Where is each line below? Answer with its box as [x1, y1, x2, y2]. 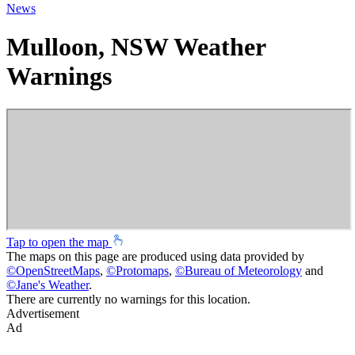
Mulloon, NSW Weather [6, 32, 265, 62]
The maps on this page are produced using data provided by [6, 249, 304, 263]
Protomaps [116, 263, 169, 277]
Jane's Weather [16, 277, 89, 292]
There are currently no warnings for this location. [6, 292, 250, 306]
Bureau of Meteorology [185, 263, 302, 277]
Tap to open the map [6, 235, 112, 249]
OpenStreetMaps [16, 263, 100, 277]
